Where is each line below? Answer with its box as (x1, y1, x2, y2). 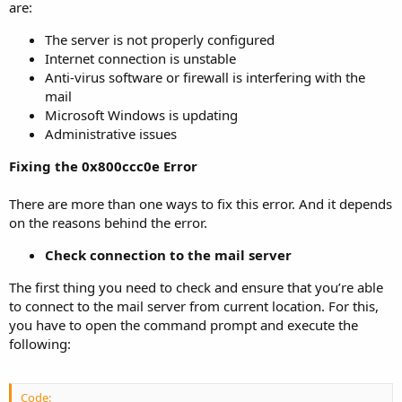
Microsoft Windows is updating (45, 106, 238, 125)
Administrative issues (45, 125, 177, 144)
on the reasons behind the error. (9, 214, 207, 232)
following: (9, 335, 71, 354)
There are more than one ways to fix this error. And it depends (9, 195, 392, 214)
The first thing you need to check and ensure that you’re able (9, 278, 383, 297)
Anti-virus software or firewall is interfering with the (45, 68, 365, 87)
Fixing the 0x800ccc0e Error (9, 157, 197, 176)
